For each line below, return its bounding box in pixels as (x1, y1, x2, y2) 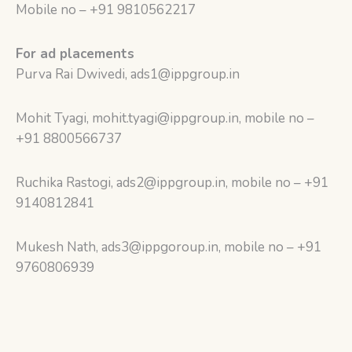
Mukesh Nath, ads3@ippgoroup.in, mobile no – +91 (16, 238, 322, 256)
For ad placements (16, 45, 135, 63)
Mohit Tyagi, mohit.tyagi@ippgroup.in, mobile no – (16, 109, 315, 127)
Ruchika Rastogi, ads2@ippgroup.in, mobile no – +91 (16, 174, 329, 192)
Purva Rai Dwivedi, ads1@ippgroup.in (16, 65, 240, 83)
